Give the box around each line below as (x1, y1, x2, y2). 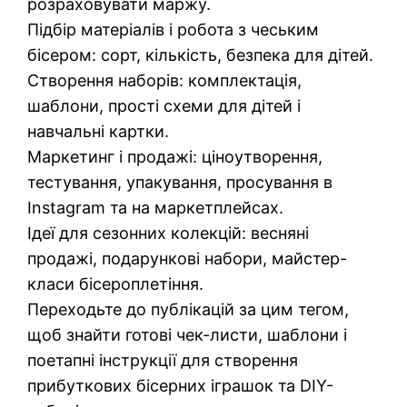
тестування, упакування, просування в (27, 173, 333, 193)
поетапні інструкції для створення (27, 351, 299, 371)
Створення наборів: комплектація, (27, 71, 303, 91)
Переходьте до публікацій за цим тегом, (27, 300, 350, 320)
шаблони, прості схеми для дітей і (27, 96, 302, 116)
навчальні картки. (27, 122, 170, 142)
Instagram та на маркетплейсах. (27, 198, 284, 218)
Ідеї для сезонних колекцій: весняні (27, 223, 310, 243)
